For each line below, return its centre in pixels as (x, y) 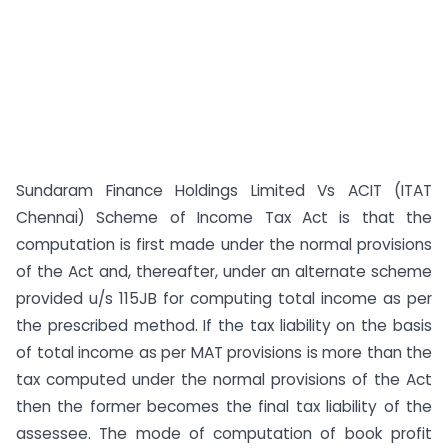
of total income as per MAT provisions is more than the (224, 352)
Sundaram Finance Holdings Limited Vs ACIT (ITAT (224, 190)
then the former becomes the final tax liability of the (224, 406)
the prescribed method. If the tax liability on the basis (224, 325)
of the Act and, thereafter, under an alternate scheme (224, 271)
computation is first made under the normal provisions (224, 244)
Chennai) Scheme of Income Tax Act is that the (224, 217)
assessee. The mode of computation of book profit (224, 433)
